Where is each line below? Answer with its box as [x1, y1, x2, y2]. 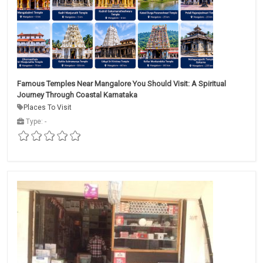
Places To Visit [23, 103, 72, 112]
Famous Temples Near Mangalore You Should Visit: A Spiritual [17, 79, 226, 88]
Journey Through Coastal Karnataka [17, 90, 137, 99]
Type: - [24, 117, 46, 126]
